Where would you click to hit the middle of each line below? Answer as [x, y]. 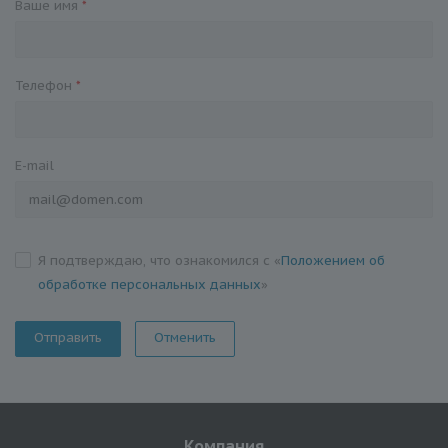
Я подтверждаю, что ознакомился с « [159, 260]
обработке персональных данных [149, 284]
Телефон [45, 85]
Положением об [333, 260]
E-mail [34, 165]
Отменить [185, 337]
